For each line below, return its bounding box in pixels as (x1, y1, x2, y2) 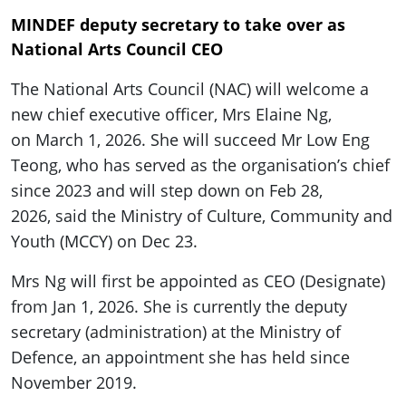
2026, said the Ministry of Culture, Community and (11, 205, 392, 227)
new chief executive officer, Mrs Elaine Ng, (11, 103, 332, 126)
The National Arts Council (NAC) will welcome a (11, 78, 369, 101)
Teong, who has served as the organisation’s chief (11, 154, 390, 177)
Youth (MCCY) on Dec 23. (11, 230, 198, 253)
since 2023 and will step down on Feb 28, (11, 179, 323, 202)
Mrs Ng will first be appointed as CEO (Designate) (11, 270, 385, 293)
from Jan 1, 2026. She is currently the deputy (11, 295, 347, 318)
